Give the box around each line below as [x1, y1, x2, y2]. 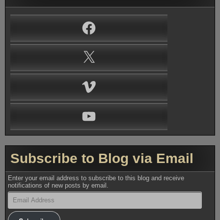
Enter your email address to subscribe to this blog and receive [8, 174, 185, 182]
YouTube [15, 109, 40, 116]
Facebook [15, 20, 43, 28]
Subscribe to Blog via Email [10, 150, 193, 166]
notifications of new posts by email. [8, 181, 109, 189]
